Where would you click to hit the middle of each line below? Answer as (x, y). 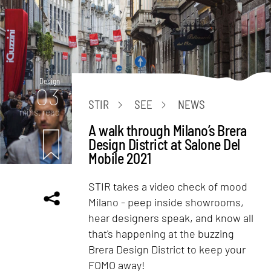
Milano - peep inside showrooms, (166, 202)
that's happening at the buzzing (162, 233)
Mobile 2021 (120, 158)
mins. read (39, 112)
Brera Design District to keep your (167, 249)
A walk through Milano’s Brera (168, 130)
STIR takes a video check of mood (168, 186)
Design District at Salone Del (164, 144)
